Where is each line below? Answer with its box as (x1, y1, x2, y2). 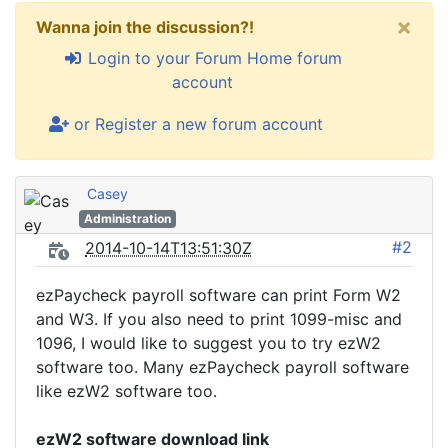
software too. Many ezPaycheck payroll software (36, 357, 409, 377)
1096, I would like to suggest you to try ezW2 (36, 333, 381, 353)
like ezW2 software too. (36, 381, 217, 401)
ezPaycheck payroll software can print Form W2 (36, 285, 401, 305)
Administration (83, 211, 171, 226)
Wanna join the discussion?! (36, 17, 254, 37)
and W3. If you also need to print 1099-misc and (36, 309, 402, 329)
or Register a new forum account (69, 114, 323, 134)
